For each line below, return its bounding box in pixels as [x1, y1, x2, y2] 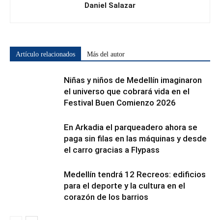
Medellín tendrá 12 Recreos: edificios [64, 169, 206, 179]
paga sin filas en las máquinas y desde [64, 134, 207, 143]
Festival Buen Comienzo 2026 [64, 98, 176, 108]
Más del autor [87, 51, 125, 58]
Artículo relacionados [16, 51, 75, 58]
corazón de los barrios [64, 192, 148, 202]
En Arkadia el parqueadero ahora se [64, 122, 197, 132]
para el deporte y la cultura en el [64, 181, 185, 191]
